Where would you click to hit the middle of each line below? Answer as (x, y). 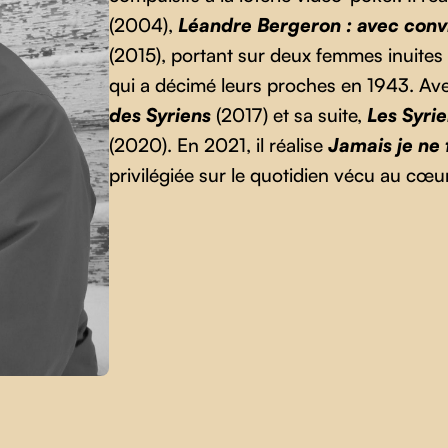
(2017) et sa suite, (288, 114)
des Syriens (159, 114)
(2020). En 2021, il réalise (218, 144)
